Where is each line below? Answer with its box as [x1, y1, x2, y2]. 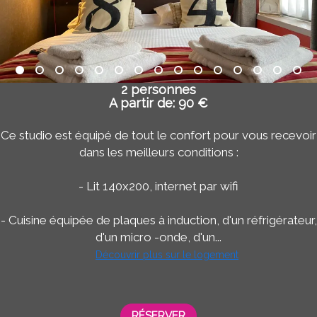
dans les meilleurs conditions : [79, 145, 238, 159]
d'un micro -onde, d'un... [96, 230, 221, 244]
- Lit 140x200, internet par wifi [79, 179, 238, 193]
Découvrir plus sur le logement [96, 249, 238, 260]
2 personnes [121, 82, 196, 97]
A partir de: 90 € [109, 96, 208, 110]
